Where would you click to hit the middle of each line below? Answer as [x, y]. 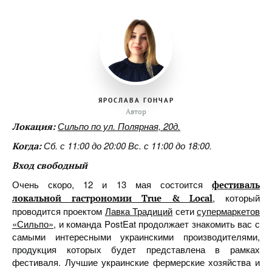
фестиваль [236, 185]
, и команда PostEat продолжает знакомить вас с [157, 224]
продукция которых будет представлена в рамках [136, 249]
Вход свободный [50, 165]
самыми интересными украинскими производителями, [136, 236]
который [238, 198]
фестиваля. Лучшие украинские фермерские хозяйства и [136, 262]
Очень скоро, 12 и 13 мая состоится [112, 184]
